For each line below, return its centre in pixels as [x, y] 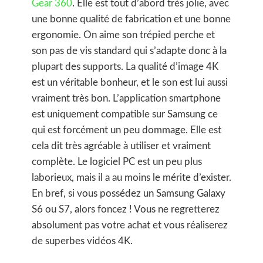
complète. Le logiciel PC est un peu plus [117, 162]
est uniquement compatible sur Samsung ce [125, 114]
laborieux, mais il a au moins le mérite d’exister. [131, 178]
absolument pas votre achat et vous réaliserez [130, 225]
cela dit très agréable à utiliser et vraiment [121, 146]
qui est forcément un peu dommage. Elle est [127, 130]
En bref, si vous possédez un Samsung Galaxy [129, 193]
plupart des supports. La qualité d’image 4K [125, 67]
